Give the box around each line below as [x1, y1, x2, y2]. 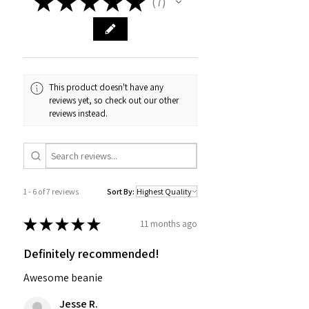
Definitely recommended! [23, 245, 159, 261]
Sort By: [107, 186, 134, 197]
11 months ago [140, 217, 197, 230]
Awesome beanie [23, 270, 103, 285]
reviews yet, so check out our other [49, 94, 179, 107]
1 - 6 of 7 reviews [23, 186, 79, 197]
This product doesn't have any [49, 81, 164, 94]
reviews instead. [49, 108, 108, 120]
